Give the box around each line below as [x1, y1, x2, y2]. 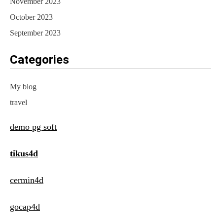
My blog [10, 82, 37, 91]
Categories [10, 53, 69, 67]
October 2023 [10, 13, 53, 22]
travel [10, 98, 27, 107]
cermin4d [10, 175, 43, 185]
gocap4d [10, 202, 40, 212]
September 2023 [10, 29, 61, 37]
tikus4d [10, 148, 38, 159]
